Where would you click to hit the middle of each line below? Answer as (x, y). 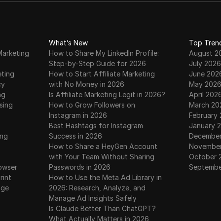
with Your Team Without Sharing (102, 157)
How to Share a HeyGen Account (103, 146)
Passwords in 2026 (80, 167)
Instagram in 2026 (78, 115)
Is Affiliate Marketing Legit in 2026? (107, 94)
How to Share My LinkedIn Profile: (104, 53)
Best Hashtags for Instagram (96, 126)
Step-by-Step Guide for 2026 (98, 63)
